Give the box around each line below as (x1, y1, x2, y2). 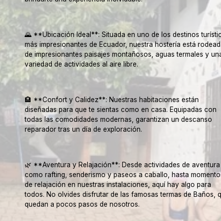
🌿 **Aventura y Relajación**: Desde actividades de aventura (24, 161, 220, 169)
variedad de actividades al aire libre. (24, 60, 138, 68)
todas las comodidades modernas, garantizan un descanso (24, 115, 212, 123)
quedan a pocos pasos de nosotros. (24, 200, 140, 208)
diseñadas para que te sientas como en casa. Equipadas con (24, 106, 217, 113)
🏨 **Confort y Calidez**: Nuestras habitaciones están (24, 96, 199, 104)
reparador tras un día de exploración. (24, 125, 142, 133)
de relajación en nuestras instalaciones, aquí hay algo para (24, 181, 211, 188)
